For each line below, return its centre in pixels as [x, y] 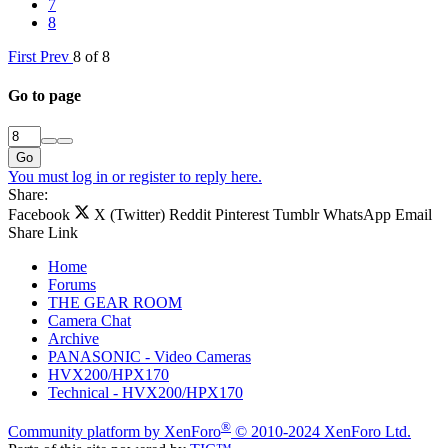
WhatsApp [357, 215]
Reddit [190, 215]
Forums [72, 285]
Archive [73, 339]
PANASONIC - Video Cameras [149, 357]
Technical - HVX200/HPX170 [145, 393]
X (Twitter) [129, 215]
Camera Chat [89, 321]
